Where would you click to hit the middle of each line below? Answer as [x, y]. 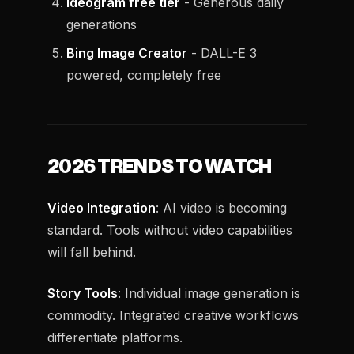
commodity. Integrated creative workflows [173, 315]
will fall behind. [92, 252]
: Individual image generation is [209, 293]
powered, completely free [144, 75]
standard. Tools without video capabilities [170, 230]
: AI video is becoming [221, 208]
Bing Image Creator [127, 53]
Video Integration [102, 208]
